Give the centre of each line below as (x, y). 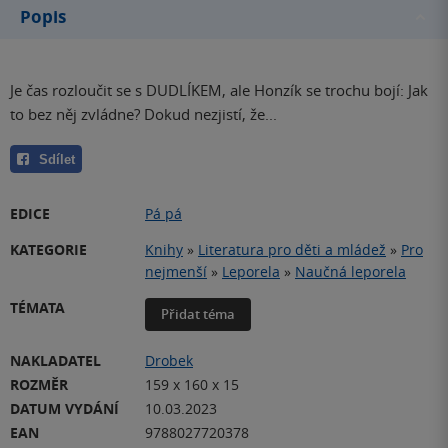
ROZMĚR (39, 384)
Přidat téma (198, 313)
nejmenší (176, 271)
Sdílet (57, 159)
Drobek (169, 360)
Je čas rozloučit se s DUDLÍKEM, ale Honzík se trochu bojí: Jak (219, 90)
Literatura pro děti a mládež (292, 249)
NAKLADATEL (55, 360)
